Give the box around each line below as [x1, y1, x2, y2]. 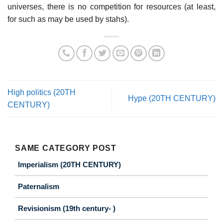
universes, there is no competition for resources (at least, [7, 2, 216, 11]
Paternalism [18, 182, 59, 191]
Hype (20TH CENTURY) [128, 94, 216, 103]
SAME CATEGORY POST [15, 144, 116, 153]
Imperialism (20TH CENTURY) [18, 160, 121, 169]
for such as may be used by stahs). [7, 14, 129, 23]
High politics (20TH [7, 88, 76, 97]
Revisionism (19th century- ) [18, 204, 115, 213]
